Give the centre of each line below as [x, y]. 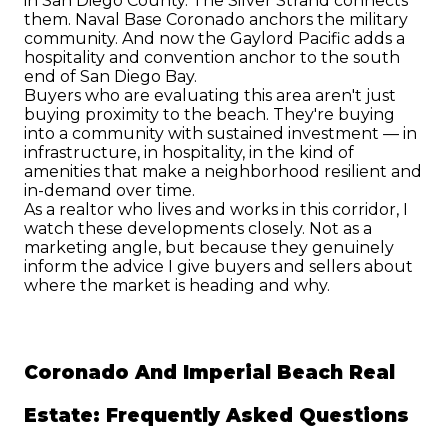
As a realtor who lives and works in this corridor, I [216, 210]
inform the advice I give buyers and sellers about [218, 267]
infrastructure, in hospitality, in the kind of [189, 153]
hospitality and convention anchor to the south [212, 58]
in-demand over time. [109, 191]
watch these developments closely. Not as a [198, 229]
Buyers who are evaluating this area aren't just [210, 96]
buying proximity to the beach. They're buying [209, 115]
